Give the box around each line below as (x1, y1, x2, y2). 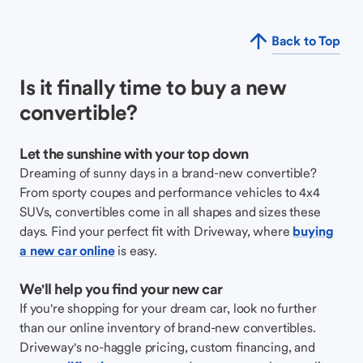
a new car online (19, 242, 115, 258)
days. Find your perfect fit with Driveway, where (19, 223, 293, 239)
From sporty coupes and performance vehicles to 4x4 (19, 184, 320, 200)
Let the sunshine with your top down (19, 144, 249, 163)
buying (293, 223, 334, 239)
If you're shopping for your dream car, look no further (19, 300, 317, 316)
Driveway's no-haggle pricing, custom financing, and (19, 339, 315, 355)
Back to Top (271, 32, 340, 49)
